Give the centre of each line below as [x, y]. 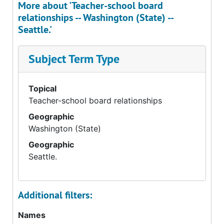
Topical [42, 88]
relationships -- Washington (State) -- [95, 17]
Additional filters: [55, 195]
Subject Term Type [74, 59]
